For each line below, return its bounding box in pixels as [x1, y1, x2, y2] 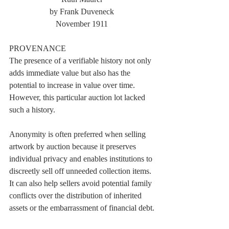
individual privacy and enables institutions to [9, 154, 154, 164]
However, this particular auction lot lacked [9, 93, 147, 102]
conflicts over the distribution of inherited [9, 191, 144, 200]
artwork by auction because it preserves [9, 142, 138, 151]
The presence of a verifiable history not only [9, 56, 153, 65]
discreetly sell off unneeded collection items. [9, 167, 153, 176]
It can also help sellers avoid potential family [9, 179, 154, 188]
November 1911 [56, 19, 108, 29]
